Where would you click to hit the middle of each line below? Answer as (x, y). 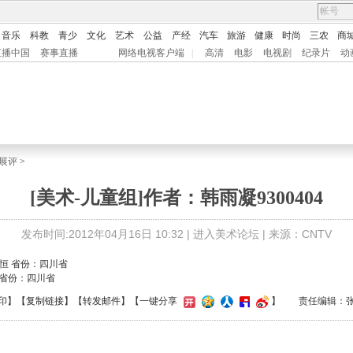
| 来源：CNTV (295, 234)
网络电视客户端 (151, 53)
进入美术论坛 (226, 234)
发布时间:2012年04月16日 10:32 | (107, 234)
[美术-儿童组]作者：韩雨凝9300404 (176, 198)
